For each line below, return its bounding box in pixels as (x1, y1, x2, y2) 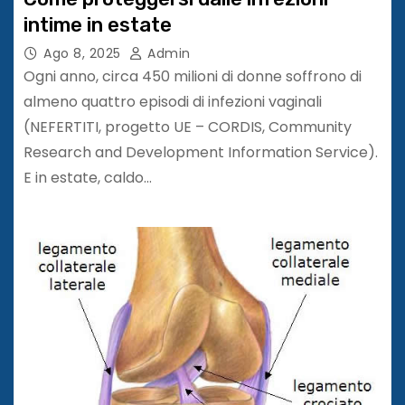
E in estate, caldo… (24, 166, 152, 188)
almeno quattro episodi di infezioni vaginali (24, 90, 322, 112)
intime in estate (24, 12, 172, 37)
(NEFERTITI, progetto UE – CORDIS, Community (24, 116, 352, 137)
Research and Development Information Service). (24, 141, 378, 163)
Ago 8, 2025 (43, 43, 121, 62)
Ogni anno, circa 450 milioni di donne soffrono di (24, 65, 362, 87)
